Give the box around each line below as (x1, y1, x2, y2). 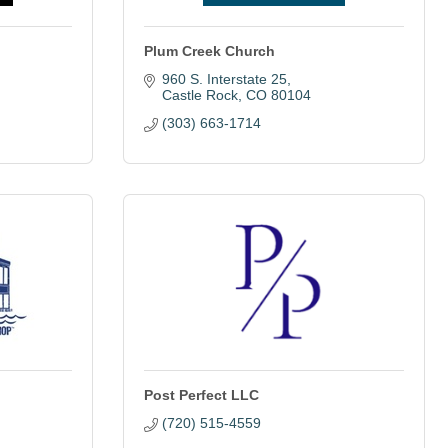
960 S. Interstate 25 (161, 71, 287, 87)
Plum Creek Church (144, 43, 275, 59)
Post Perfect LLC (144, 387, 259, 403)
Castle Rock (161, 87, 238, 103)
